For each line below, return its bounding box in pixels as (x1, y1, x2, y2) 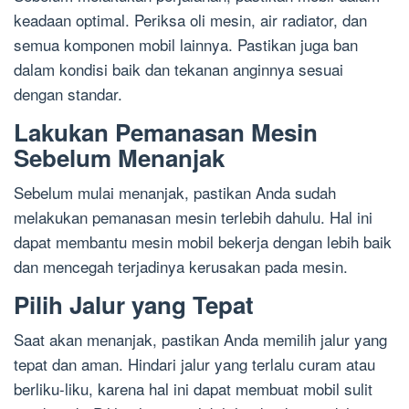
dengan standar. (14, 81, 122, 105)
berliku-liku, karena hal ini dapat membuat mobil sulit (14, 376, 372, 400)
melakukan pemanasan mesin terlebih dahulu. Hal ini (14, 204, 372, 228)
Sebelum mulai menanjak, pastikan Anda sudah (14, 180, 336, 204)
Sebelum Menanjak (14, 140, 225, 174)
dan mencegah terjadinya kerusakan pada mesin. (14, 254, 348, 278)
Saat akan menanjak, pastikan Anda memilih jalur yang (14, 327, 387, 351)
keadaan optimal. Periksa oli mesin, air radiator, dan (14, 7, 367, 31)
